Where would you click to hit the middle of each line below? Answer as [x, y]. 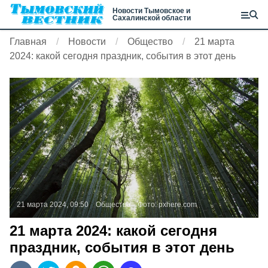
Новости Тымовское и [151, 11]
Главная [28, 42]
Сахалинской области [152, 18]
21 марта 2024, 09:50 [53, 205]
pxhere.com [178, 205]
